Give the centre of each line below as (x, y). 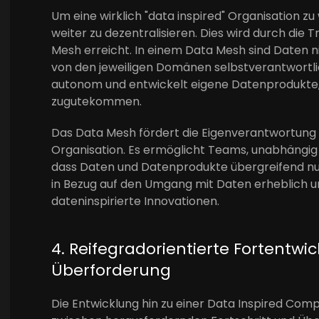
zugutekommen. (96, 102)
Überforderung (111, 271)
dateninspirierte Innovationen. (135, 202)
